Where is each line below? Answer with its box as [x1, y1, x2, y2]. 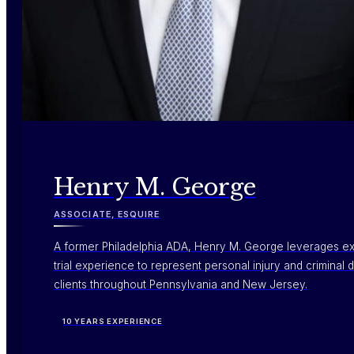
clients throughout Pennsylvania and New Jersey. [54, 278, 307, 292]
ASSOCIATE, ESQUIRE [54, 208, 160, 220]
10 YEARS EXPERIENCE [62, 317, 163, 326]
